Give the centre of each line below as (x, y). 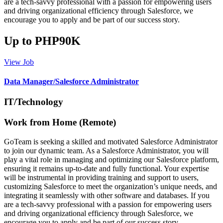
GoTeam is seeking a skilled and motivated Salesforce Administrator (111, 141)
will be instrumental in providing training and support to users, (101, 177)
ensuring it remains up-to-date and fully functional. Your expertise (107, 168)
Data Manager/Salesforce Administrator (71, 81)
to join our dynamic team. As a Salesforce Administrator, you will (106, 150)
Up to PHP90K (42, 41)
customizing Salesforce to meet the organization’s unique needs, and (111, 186)
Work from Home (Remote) (60, 122)
